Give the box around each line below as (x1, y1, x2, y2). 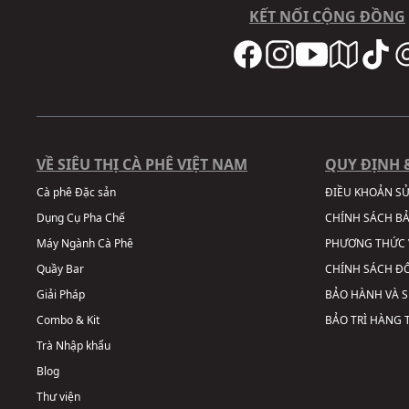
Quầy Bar (37, 260, 84, 277)
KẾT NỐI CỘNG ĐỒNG (249, 5, 405, 26)
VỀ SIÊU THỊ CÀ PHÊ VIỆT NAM (37, 153, 247, 174)
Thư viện (37, 388, 80, 404)
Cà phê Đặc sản (37, 184, 116, 200)
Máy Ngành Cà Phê (37, 235, 133, 251)
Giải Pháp (37, 286, 85, 302)
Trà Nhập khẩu (37, 337, 110, 353)
